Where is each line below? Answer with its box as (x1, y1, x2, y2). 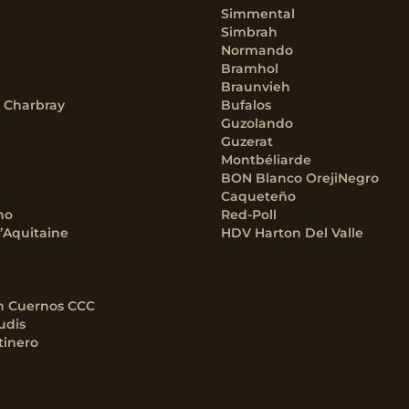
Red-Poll (221, 206, 277, 223)
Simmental (221, 5, 295, 22)
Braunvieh (221, 79, 290, 95)
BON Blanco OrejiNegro (221, 170, 379, 186)
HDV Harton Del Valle (221, 225, 363, 241)
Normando (221, 42, 293, 58)
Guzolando (221, 115, 293, 131)
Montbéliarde (221, 152, 311, 168)
